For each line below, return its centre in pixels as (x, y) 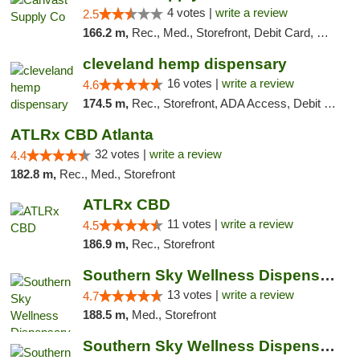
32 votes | (122, 154)
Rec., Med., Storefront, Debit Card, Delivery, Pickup (224, 33)
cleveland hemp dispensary (184, 64)
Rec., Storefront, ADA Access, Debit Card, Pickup (227, 103)
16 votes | (194, 83)
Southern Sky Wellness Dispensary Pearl (327, 275)
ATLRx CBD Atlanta (82, 135)
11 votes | (194, 224)
